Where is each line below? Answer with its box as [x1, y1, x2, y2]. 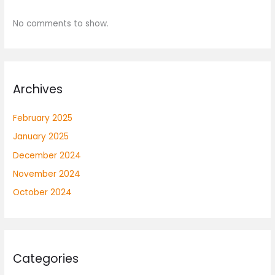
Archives [13, 81, 63, 98]
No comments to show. [13, 18, 109, 30]
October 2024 [13, 187, 72, 199]
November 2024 [13, 168, 81, 180]
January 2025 [13, 131, 69, 143]
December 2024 [13, 149, 82, 161]
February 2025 [13, 112, 73, 124]
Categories [13, 250, 79, 267]
